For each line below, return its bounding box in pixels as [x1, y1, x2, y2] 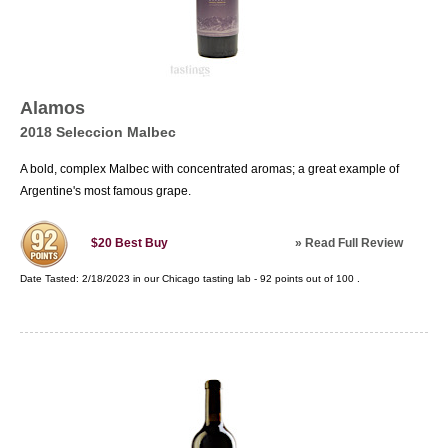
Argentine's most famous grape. [20, 184, 191, 198]
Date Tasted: [20, 273, 82, 284]
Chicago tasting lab [162, 273, 251, 284]
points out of [272, 273, 336, 284]
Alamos [20, 98, 85, 118]
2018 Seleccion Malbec [20, 124, 176, 140]
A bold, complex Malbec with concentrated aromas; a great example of [20, 162, 399, 176]
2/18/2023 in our [82, 273, 162, 284]
